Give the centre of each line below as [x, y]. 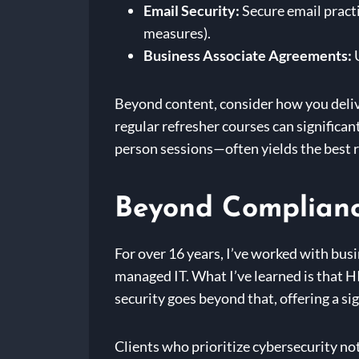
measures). [177, 33]
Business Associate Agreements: [248, 56]
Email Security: [192, 11]
